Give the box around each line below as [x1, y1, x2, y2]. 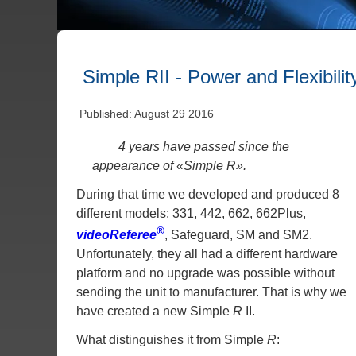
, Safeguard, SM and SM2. [164, 228, 312, 242]
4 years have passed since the [118, 140, 290, 154]
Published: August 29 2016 [79, 107, 214, 121]
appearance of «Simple [92, 159, 226, 173]
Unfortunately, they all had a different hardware [76, 247, 338, 261]
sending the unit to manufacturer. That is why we [76, 285, 346, 300]
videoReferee [76, 228, 157, 242]
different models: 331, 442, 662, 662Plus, [76, 207, 306, 221]
